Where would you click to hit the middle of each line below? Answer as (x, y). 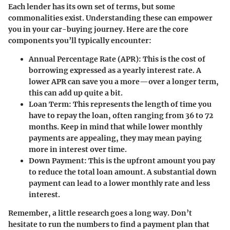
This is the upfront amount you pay (151, 161)
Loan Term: (50, 104)
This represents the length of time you (141, 104)
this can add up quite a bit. (76, 93)
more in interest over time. (78, 150)
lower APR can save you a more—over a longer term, (124, 82)
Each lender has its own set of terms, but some (92, 7)
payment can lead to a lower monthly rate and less (119, 184)
